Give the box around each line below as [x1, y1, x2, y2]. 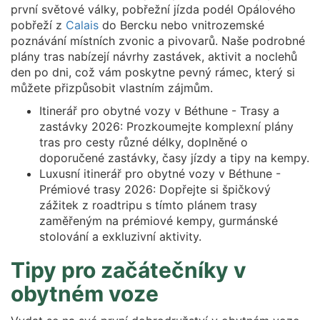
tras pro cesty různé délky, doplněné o [39, 134, 248, 149]
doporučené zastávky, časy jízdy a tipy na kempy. [39, 150, 309, 165]
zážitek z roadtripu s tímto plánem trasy [39, 197, 257, 212]
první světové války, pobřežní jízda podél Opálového [11, 1, 296, 16]
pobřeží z [11, 17, 66, 32]
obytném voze [11, 280, 159, 306]
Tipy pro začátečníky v [11, 256, 246, 283]
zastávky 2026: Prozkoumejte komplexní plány [39, 119, 294, 134]
